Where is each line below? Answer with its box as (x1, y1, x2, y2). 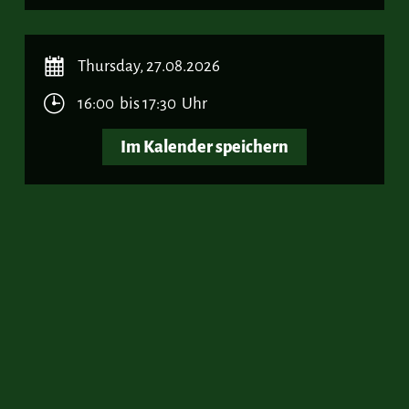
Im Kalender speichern (121, 137, 288, 156)
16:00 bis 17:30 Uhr (78, 94, 207, 112)
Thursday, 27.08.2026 (78, 57, 220, 75)
